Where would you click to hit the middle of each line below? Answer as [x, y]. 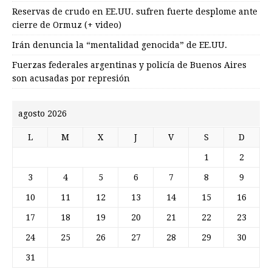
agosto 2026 [42, 113]
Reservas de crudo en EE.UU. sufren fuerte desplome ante [135, 11]
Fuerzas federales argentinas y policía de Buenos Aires [129, 65]
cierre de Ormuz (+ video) [67, 25]
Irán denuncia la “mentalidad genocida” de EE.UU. [120, 45]
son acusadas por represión [71, 78]
